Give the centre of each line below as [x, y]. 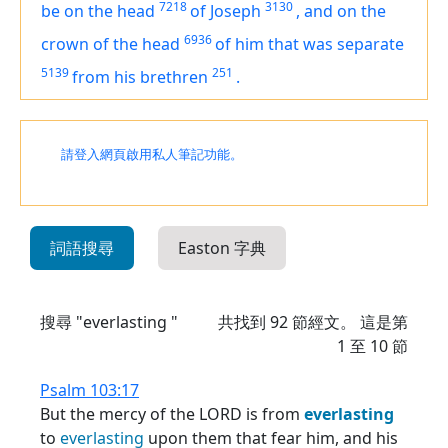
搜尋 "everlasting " [109, 322]
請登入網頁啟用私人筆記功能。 [152, 154]
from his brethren [140, 77]
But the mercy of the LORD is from [172, 414]
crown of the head [110, 44]
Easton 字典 [222, 248]
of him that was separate [309, 44]
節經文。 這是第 [348, 322]
